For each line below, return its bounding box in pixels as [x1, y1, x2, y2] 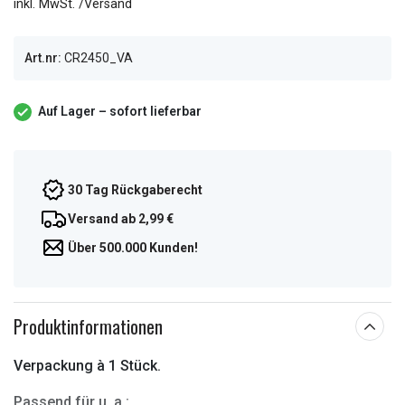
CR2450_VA [64, 51, 133, 65]
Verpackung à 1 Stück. [14, 357, 161, 374]
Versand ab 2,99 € [68, 212, 174, 226]
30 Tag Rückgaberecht [68, 183, 202, 197]
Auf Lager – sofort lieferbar [38, 104, 202, 118]
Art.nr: [24, 51, 61, 65]
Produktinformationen [14, 313, 163, 340]
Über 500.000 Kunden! [68, 240, 198, 255]
